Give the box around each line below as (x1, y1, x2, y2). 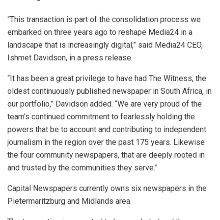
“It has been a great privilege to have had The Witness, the (7, 74, 206, 83)
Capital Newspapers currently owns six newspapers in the (7, 184, 207, 193)
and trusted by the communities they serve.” (7, 163, 158, 173)
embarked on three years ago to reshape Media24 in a (7, 27, 192, 37)
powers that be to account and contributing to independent (7, 125, 206, 135)
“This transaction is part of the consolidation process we (7, 15, 201, 25)
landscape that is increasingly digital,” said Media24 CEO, (7, 40, 203, 50)
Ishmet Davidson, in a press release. (7, 53, 133, 63)
